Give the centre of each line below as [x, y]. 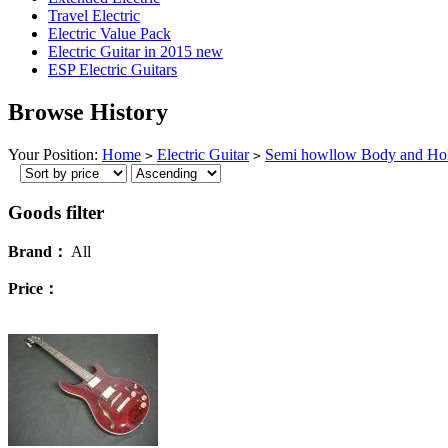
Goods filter [56, 212]
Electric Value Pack [109, 33]
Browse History [88, 111]
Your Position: [55, 154]
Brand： [38, 252]
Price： [33, 289]
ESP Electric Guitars [112, 69]
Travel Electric [94, 15]
